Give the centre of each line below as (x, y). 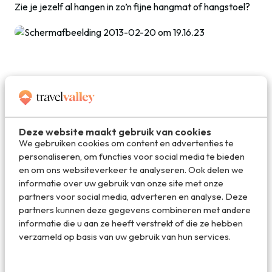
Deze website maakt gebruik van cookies (115, 131)
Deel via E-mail (144, 143)
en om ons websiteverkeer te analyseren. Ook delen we (131, 169)
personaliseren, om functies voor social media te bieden (131, 156)
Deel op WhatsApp (143, 196)
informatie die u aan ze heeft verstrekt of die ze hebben (131, 223)
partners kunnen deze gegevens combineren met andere (134, 209)
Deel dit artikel (78, 93)
